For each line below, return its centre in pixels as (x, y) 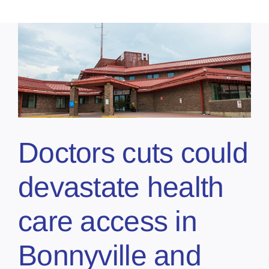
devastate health (121, 187)
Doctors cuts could (133, 153)
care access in (107, 221)
